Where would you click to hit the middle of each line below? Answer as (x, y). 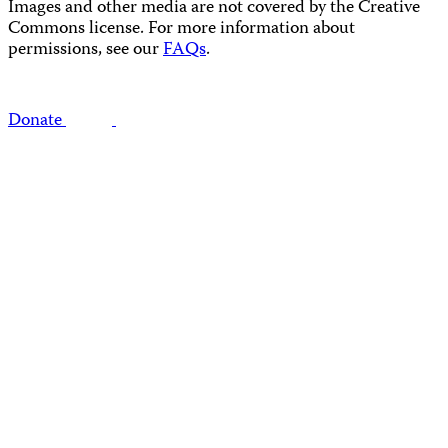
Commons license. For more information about (181, 30)
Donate (35, 122)
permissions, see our (85, 51)
